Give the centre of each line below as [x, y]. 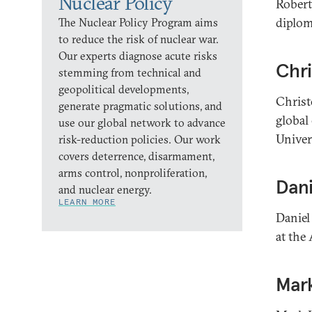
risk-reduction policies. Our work [140, 139]
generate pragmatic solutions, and [140, 106]
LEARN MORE [87, 201]
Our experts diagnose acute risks [138, 55]
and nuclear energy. [105, 189]
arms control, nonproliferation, [133, 172]
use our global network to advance [142, 122]
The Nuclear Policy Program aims [138, 22]
